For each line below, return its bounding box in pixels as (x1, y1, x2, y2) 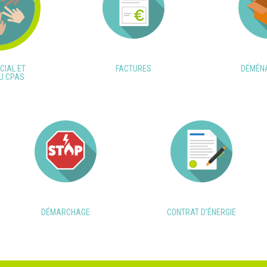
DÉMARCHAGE (41, 207, 90, 217)
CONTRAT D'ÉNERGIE (167, 207, 236, 217)
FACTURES (116, 63, 151, 73)
